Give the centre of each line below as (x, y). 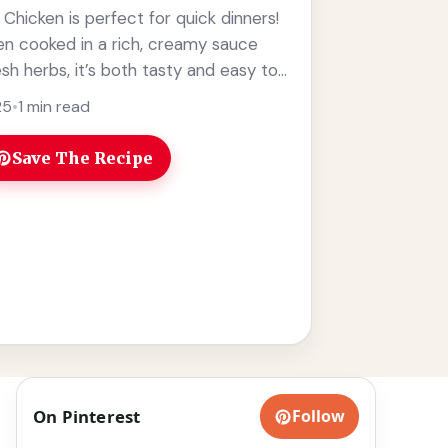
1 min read (53, 106)
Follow (318, 416)
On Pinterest (87, 416)
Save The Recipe (83, 157)
